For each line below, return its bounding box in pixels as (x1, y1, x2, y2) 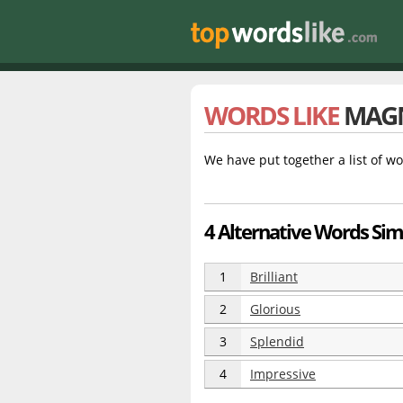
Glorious (250, 300, 300, 318)
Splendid (250, 333, 304, 350)
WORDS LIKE (204, 98, 344, 132)
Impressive (250, 365, 316, 382)
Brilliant (250, 268, 298, 285)
